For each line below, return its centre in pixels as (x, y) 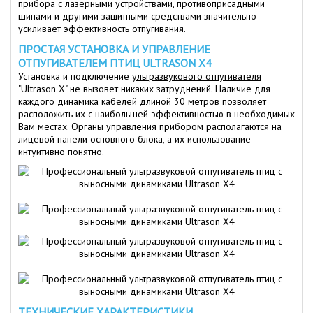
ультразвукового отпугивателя (197, 77)
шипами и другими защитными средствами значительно (137, 16)
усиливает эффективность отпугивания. (102, 29)
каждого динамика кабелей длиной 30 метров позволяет (142, 102)
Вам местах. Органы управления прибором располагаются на (150, 127)
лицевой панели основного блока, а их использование (134, 139)
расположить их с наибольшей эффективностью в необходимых (156, 114)
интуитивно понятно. (61, 152)
